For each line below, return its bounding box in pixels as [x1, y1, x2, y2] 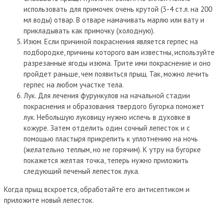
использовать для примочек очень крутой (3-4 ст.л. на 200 [24, 4, 212, 14]
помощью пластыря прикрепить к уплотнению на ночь [24, 134, 198, 143]
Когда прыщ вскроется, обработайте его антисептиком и [4, 184, 190, 194]
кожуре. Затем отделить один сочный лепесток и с [24, 123, 190, 133]
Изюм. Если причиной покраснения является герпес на [24, 36, 198, 46]
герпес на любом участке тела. [24, 80, 124, 89]
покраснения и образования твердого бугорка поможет [24, 101, 204, 111]
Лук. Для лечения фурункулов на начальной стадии [24, 90, 190, 100]
